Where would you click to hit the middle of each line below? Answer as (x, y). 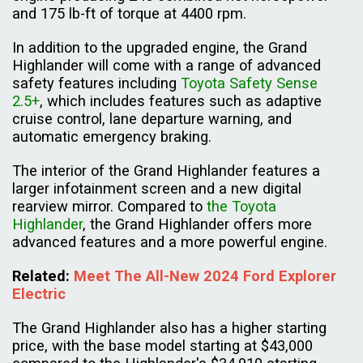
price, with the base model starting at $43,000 (162, 346)
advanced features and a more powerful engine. (172, 242)
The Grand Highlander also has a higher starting (169, 328)
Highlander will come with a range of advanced (167, 66)
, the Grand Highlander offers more (197, 224)
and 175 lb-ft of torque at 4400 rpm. (131, 14)
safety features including (96, 83)
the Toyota (241, 207)
